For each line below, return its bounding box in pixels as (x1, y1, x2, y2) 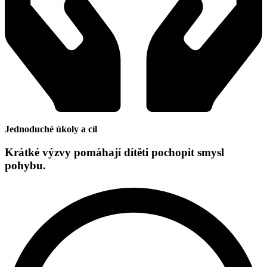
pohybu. (5, 159, 46, 172)
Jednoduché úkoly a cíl (5, 124, 97, 135)
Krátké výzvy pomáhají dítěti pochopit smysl (5, 146, 224, 159)
